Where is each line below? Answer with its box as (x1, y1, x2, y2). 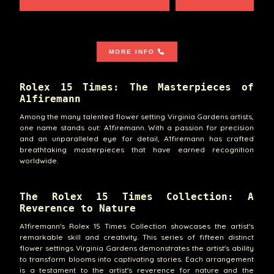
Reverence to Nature (19, 202, 136, 214)
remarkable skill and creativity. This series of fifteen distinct (19, 232, 254, 242)
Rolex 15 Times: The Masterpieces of (19, 81, 254, 93)
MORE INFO (108, 48, 155, 55)
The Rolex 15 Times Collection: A (19, 190, 254, 202)
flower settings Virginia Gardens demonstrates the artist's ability (19, 243, 254, 253)
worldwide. (19, 156, 58, 166)
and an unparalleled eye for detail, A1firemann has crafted (19, 134, 254, 144)
